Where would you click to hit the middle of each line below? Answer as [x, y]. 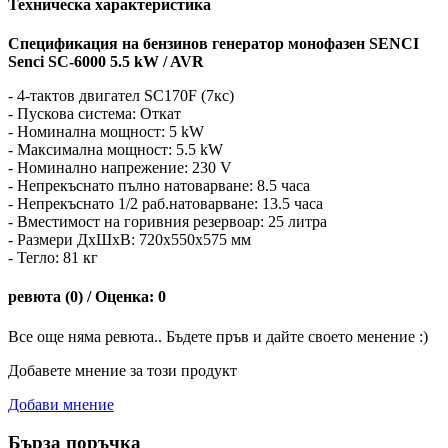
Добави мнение [61, 404]
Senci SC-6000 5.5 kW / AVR [106, 61]
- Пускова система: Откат [94, 113]
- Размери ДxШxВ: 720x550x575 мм [129, 239]
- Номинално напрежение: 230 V [120, 167]
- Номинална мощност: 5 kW [106, 131]
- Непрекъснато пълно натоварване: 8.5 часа [159, 185]
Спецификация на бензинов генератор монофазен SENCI [213, 43]
